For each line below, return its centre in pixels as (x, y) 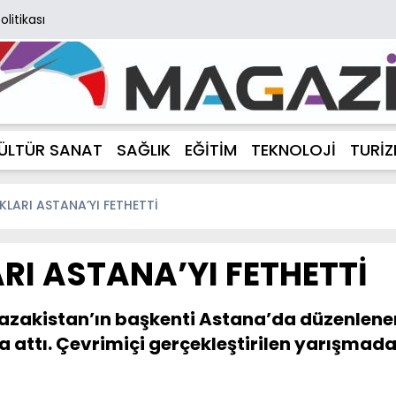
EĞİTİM (211, 150)
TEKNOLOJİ (293, 150)
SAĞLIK (144, 150)
